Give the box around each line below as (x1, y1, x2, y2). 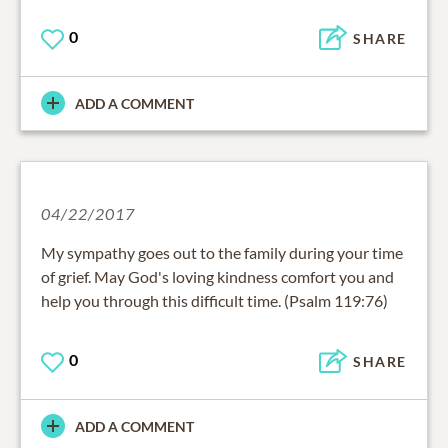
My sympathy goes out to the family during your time (41, 242, 403, 262)
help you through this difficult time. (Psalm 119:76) (41, 290, 388, 310)
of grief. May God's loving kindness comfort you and (41, 266, 394, 286)
